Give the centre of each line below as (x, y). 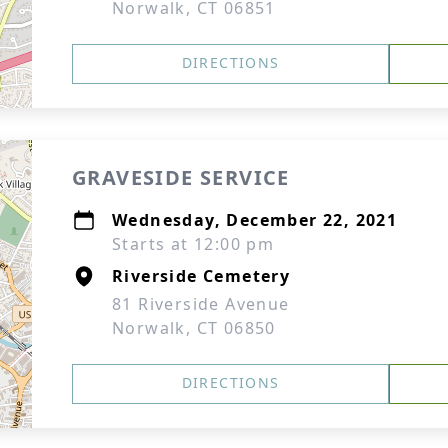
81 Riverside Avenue (201, 304)
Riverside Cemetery (201, 276)
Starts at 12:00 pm (193, 244)
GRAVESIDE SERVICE (181, 177)
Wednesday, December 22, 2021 (255, 220)
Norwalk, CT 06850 (194, 328)
